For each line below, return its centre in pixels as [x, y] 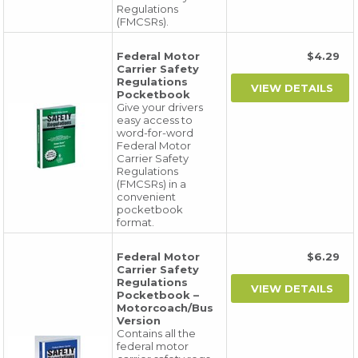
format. [136, 222]
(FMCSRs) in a [152, 184]
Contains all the [157, 333]
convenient [147, 197]
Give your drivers [160, 107]
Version [139, 320]
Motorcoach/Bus [165, 308]
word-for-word [155, 133]
